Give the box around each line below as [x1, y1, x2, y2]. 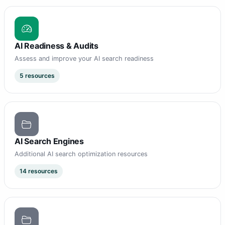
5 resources [20, 72, 55, 80]
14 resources [20, 167, 58, 175]
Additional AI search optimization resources [15, 150, 148, 158]
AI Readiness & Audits [15, 41, 98, 51]
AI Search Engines [15, 136, 84, 147]
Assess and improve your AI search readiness [15, 55, 154, 63]
